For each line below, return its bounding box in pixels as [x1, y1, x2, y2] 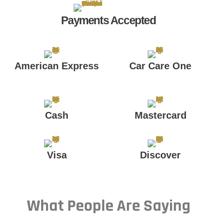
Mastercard [134, 110, 186, 121]
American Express [15, 61, 99, 71]
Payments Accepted [61, 14, 156, 27]
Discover [140, 150, 181, 160]
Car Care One [129, 61, 191, 71]
